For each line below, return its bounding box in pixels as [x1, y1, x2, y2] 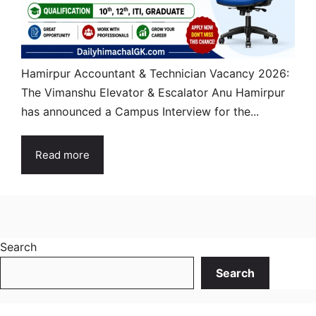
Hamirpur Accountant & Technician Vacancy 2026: [21, 66, 289, 80]
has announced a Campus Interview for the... [21, 104, 259, 119]
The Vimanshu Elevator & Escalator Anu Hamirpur [21, 85, 285, 99]
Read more [35, 147, 90, 162]
